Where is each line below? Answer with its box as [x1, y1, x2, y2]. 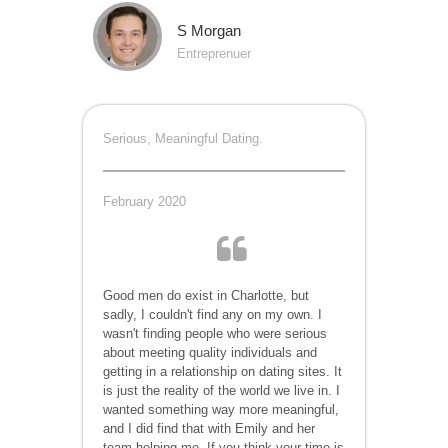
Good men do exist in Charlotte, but [103, 287, 310, 303]
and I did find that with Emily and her [103, 420, 316, 436]
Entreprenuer [177, 45, 252, 61]
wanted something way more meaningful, [103, 401, 340, 417]
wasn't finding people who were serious [103, 325, 328, 341]
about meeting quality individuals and [103, 344, 318, 360]
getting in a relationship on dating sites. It [103, 363, 343, 379]
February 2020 [103, 193, 187, 209]
